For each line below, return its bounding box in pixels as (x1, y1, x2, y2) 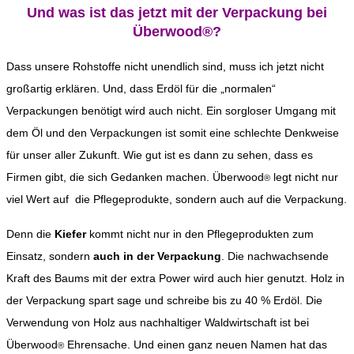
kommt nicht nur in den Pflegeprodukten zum (86, 228, 314, 241)
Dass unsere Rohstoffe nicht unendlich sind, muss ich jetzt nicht (6, 60, 324, 73)
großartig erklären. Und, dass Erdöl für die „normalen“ (6, 82, 276, 96)
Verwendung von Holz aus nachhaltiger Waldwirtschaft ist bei (6, 316, 309, 330)
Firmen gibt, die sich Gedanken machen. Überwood (6, 171, 264, 184)
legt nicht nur (270, 171, 338, 184)
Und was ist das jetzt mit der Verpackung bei (27, 5, 327, 21)
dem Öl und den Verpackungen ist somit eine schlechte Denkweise (6, 126, 339, 140)
